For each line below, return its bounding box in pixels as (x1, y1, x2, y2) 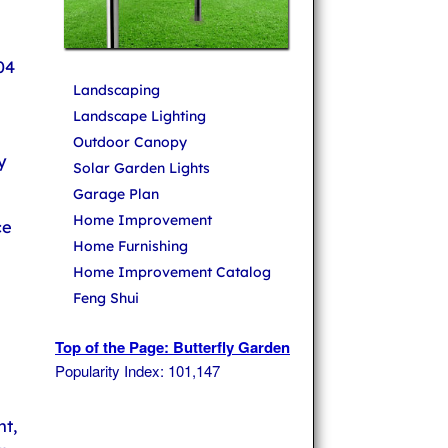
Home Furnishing (73, 237, 188, 256)
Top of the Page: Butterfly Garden (55, 336, 290, 359)
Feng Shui (73, 289, 139, 308)
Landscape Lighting (73, 107, 206, 126)
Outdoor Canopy (73, 133, 187, 152)
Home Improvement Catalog (73, 263, 271, 282)
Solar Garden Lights (73, 159, 210, 178)
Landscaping (73, 81, 160, 100)
